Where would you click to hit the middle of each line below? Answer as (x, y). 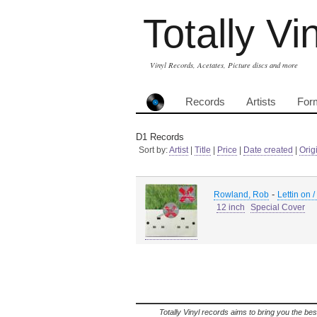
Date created (268, 150)
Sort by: (154, 150)
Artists (261, 102)
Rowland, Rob (241, 195)
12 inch (231, 207)
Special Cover (278, 207)
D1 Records (160, 137)
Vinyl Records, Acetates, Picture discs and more (224, 65)
